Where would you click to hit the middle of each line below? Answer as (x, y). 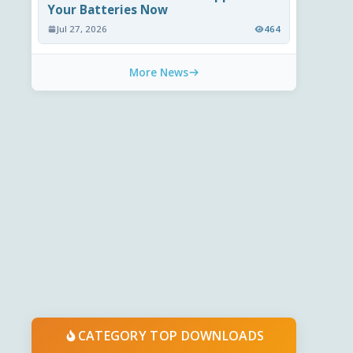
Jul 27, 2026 (82, 29)
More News (158, 72)
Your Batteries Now (108, 10)
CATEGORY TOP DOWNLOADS (171, 335)
